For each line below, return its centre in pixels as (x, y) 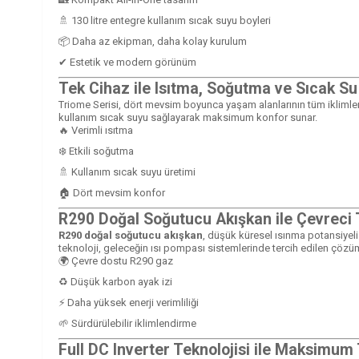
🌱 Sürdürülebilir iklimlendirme (127, 323)
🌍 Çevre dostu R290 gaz (116, 260)
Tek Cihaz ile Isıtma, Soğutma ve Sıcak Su (208, 88)
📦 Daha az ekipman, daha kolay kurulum (153, 41)
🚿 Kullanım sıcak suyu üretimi (127, 171)
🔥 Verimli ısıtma (96, 130)
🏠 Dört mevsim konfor (112, 192)
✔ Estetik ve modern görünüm (127, 62)
